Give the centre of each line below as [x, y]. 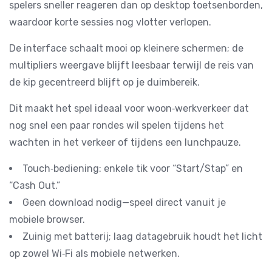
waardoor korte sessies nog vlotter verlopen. [110, 22]
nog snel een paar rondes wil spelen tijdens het [117, 125]
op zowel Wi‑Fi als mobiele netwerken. [94, 253]
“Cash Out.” [35, 185]
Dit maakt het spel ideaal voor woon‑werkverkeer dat [129, 108]
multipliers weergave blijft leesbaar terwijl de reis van [131, 65]
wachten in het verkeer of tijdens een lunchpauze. [125, 142]
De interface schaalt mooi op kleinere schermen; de [126, 48]
